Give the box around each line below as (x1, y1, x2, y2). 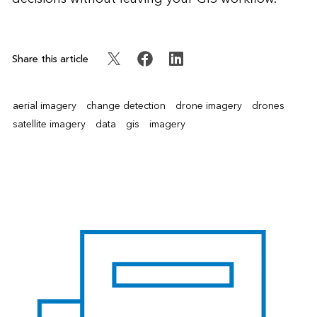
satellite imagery (12, 115, 86, 133)
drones (251, 97, 284, 115)
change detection (86, 97, 166, 115)
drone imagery (175, 97, 242, 115)
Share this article (11, 50, 88, 68)
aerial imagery (12, 97, 76, 115)
